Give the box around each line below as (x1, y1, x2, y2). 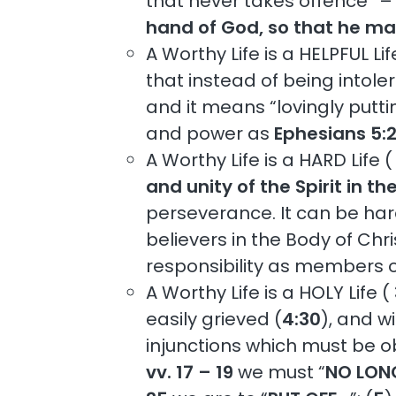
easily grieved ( (146, 306, 283, 331)
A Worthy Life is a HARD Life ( (146, 147, 393, 172)
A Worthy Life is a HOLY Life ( (146, 279, 391, 305)
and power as (146, 120, 275, 146)
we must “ (233, 359, 326, 385)
